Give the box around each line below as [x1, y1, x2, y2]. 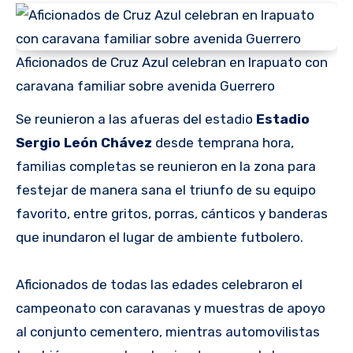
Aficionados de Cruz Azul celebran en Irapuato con [16, 54, 328, 70]
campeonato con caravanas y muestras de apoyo [16, 300, 325, 317]
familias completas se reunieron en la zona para [16, 158, 316, 175]
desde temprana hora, [152, 135, 294, 151]
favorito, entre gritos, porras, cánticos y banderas [16, 206, 328, 222]
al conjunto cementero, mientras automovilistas [16, 324, 320, 340]
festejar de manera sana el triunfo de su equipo [16, 182, 316, 199]
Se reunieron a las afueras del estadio [16, 111, 253, 128]
